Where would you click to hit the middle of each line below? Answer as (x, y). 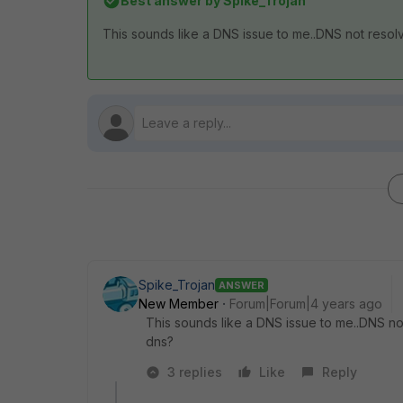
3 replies (195, 372)
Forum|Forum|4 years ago (306, 304)
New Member (179, 304)
